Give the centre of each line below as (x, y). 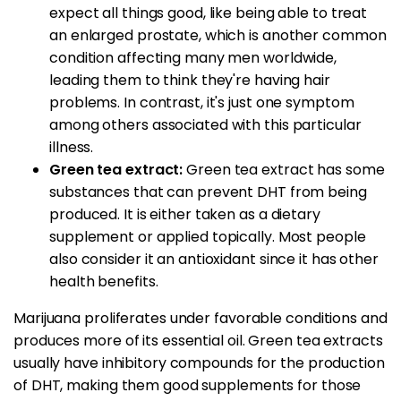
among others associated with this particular (205, 125)
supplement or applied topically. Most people (208, 237)
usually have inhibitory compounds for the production (199, 363)
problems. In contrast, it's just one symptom (202, 103)
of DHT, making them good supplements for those (188, 386)
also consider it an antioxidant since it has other (214, 260)
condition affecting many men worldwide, (193, 58)
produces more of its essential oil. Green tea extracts (198, 341)
